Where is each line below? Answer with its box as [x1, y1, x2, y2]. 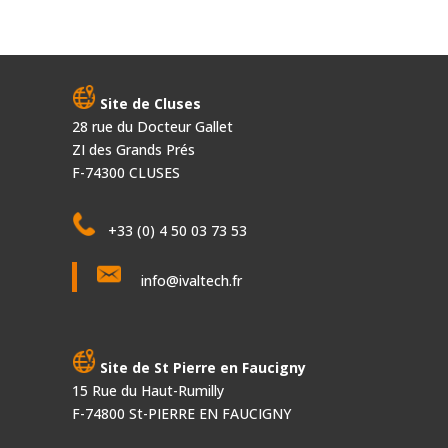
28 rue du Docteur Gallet [71, 117, 233, 136]
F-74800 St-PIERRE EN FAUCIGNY [71, 404, 291, 423]
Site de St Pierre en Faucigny [95, 358, 306, 377]
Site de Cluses [95, 94, 205, 113]
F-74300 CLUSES [71, 163, 180, 182]
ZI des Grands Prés [71, 140, 195, 159]
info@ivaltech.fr [136, 271, 242, 290]
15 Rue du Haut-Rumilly [71, 381, 224, 400]
